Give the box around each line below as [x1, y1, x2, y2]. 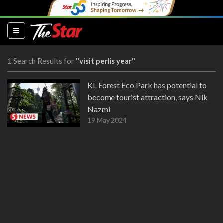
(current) [20, 25, 48, 34]
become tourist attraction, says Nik [87, 92, 208, 102]
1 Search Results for [7, 56, 76, 65]
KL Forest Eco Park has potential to [87, 80, 207, 90]
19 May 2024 [87, 116, 127, 124]
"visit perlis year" [76, 56, 135, 65]
